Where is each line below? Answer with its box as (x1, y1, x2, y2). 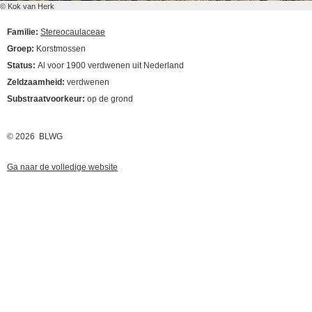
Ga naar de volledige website (7, 162, 118, 172)
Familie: (7, 27, 40, 37)
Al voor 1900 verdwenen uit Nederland (38, 61, 184, 70)
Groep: (7, 44, 36, 54)
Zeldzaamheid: (7, 77, 67, 87)
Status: (7, 61, 38, 70)
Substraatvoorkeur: (7, 94, 87, 104)
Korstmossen (36, 44, 86, 54)
